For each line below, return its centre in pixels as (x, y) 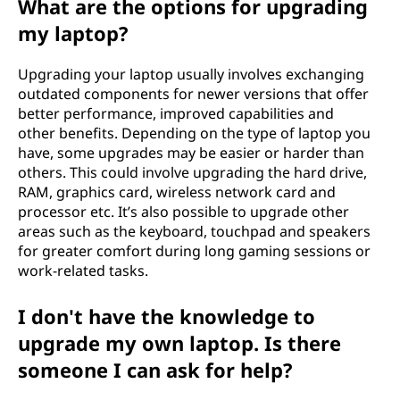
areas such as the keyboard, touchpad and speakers (194, 231)
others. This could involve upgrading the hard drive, (192, 172)
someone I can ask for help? (155, 369)
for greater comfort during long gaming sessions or (194, 250)
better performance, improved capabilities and (176, 113)
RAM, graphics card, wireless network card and (177, 192)
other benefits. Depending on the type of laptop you (194, 133)
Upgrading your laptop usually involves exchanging (191, 74)
